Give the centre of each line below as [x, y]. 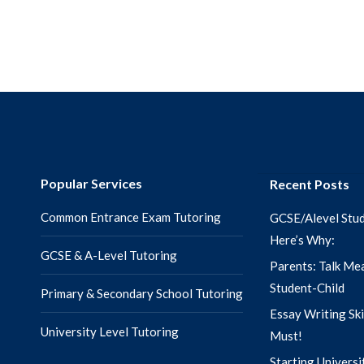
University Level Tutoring [110, 331]
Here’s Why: [302, 240]
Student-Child [307, 288]
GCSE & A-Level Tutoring [109, 255]
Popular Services [91, 183]
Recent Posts [310, 184]
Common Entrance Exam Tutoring [131, 217]
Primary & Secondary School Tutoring [142, 293]
